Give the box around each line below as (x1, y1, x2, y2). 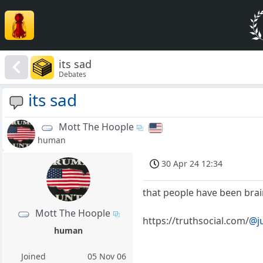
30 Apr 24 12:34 (161, 158, 223, 170)
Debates (59, 69, 87, 79)
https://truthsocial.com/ (143, 214, 249, 227)
